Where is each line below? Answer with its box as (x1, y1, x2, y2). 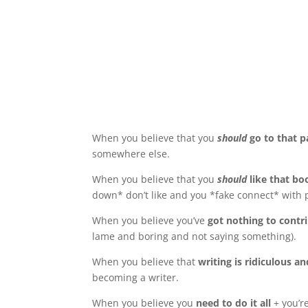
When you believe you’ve (92, 214, 208, 228)
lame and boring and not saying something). (92, 230, 300, 243)
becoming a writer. (92, 271, 182, 285)
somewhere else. (92, 147, 173, 161)
